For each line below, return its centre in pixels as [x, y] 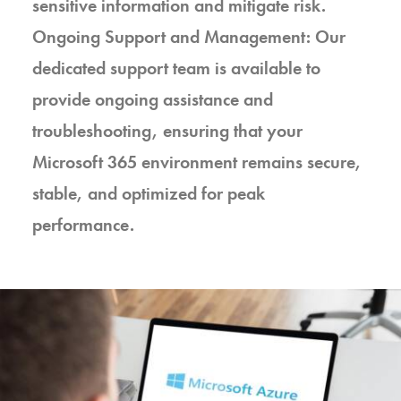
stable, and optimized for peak [149, 193]
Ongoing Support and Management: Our [189, 37]
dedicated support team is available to [176, 68]
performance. [83, 225]
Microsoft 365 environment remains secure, [197, 162]
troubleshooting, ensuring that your [167, 131]
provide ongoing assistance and [153, 99]
